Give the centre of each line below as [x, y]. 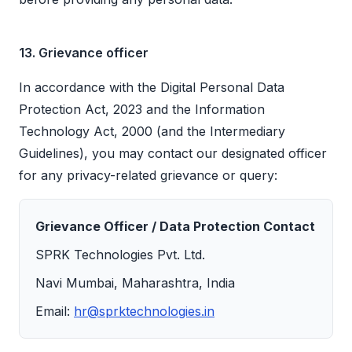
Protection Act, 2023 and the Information [142, 110]
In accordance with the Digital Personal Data [152, 88]
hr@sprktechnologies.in [144, 312]
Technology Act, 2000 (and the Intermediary [152, 132]
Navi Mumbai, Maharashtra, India [135, 283]
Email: [53, 312]
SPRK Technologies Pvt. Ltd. [120, 255]
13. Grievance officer [84, 53]
